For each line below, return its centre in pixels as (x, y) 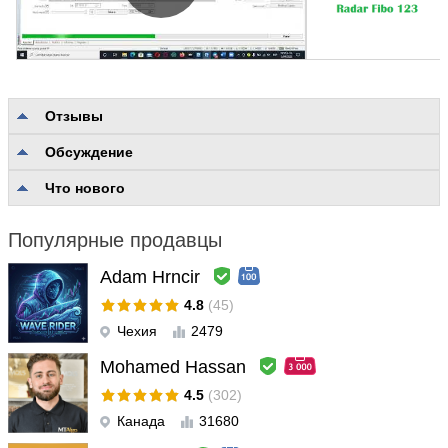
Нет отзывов (224, 152)
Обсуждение (89, 152)
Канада (141, 421)
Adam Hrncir (150, 277)
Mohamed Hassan (173, 367)
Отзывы (74, 116)
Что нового (85, 188)
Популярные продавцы (115, 240)
